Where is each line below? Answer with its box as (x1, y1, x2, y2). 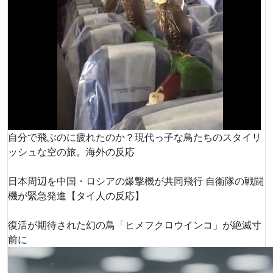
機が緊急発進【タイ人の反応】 (8, 189, 144, 202)
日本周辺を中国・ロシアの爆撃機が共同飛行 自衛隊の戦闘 (8, 174, 264, 188)
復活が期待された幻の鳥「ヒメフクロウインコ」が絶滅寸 (8, 218, 261, 232)
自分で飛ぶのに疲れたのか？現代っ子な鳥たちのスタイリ (8, 130, 261, 144)
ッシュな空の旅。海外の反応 (8, 145, 135, 158)
